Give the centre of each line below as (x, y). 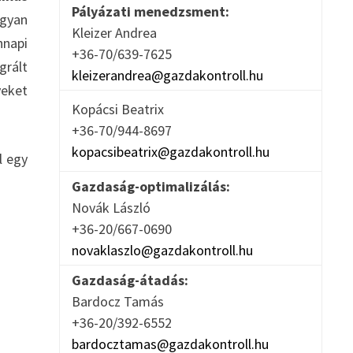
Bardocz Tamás (121, 302)
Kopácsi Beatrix (121, 110)
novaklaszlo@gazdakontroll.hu (162, 251)
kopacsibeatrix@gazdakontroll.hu (170, 152)
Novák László (114, 208)
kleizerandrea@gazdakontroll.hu (167, 76)
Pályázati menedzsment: (150, 12)
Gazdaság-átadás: (130, 281)
